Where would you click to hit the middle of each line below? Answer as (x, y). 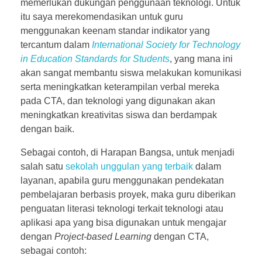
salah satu (43, 166)
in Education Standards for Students (95, 58)
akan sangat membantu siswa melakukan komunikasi (131, 73)
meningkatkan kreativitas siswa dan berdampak (119, 115)
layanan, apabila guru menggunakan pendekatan (122, 180)
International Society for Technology (166, 44)
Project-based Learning (103, 236)
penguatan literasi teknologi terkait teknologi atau (122, 208)
